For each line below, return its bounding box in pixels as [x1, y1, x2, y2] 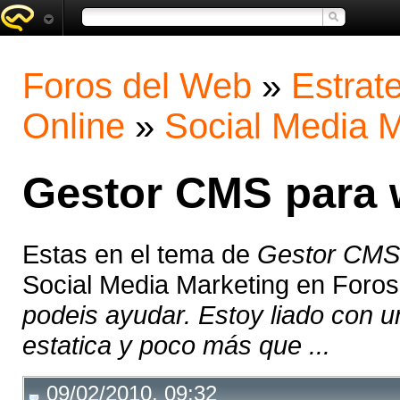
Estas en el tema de [22, 239, 257, 270]
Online [22, 106, 125, 146]
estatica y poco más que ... [22, 330, 330, 361]
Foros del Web [22, 66, 252, 105]
